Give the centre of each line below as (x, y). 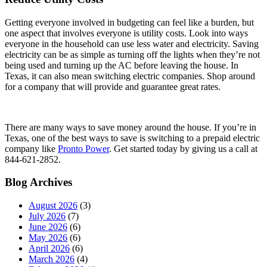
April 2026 (49, 249)
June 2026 (48, 227)
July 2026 (47, 216)
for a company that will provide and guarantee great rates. (114, 86)
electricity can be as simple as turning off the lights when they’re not (132, 54)
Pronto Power (83, 148)
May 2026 (48, 238)
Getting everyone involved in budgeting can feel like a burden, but (129, 22)
